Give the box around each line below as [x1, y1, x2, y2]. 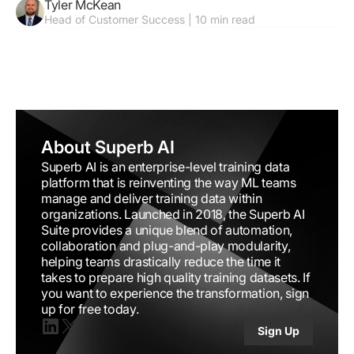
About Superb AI [41, 136, 175, 157]
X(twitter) [59, 336, 115, 352]
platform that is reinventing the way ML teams [41, 174, 296, 190]
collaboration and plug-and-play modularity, [41, 237, 291, 254]
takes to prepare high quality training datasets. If [41, 269, 311, 285]
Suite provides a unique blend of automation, [41, 221, 292, 238]
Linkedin [40, 336, 90, 352]
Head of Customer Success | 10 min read [44, 12, 255, 26]
